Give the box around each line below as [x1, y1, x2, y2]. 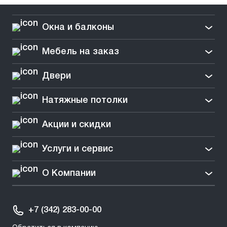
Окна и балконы [42, 23, 114, 31]
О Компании [42, 169, 96, 177]
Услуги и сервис [42, 144, 113, 153]
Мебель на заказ [42, 47, 119, 56]
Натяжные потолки [42, 96, 128, 104]
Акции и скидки [42, 120, 111, 129]
